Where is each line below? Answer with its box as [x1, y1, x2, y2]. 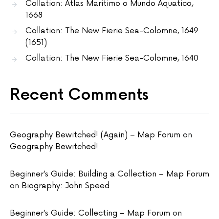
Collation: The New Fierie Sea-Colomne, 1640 [25, 53, 198, 63]
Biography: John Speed [22, 181, 109, 191]
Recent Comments [10, 86, 149, 105]
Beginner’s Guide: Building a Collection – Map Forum [10, 169, 209, 179]
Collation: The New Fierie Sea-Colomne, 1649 [25, 26, 198, 36]
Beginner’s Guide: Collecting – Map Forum [10, 208, 170, 218]
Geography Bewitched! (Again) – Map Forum [10, 130, 180, 140]
